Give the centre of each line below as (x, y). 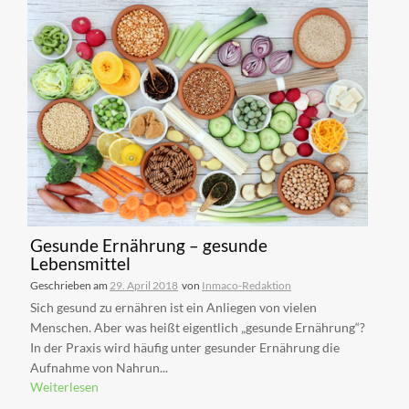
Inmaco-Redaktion (246, 285)
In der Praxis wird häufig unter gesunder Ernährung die (185, 347)
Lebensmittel (80, 263)
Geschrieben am (70, 285)
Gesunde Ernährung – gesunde (149, 245)
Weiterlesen (64, 386)
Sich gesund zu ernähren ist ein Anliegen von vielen (173, 307)
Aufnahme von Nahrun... (99, 367)
